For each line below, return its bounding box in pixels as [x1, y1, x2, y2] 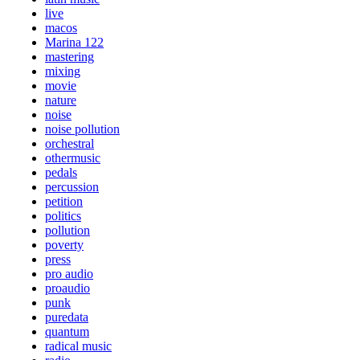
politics [45, 209, 81, 223]
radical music [45, 339, 112, 354]
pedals [45, 166, 77, 180]
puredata [45, 310, 88, 325]
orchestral [45, 137, 94, 151]
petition [45, 194, 83, 209]
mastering [45, 50, 94, 64]
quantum [45, 325, 89, 339]
